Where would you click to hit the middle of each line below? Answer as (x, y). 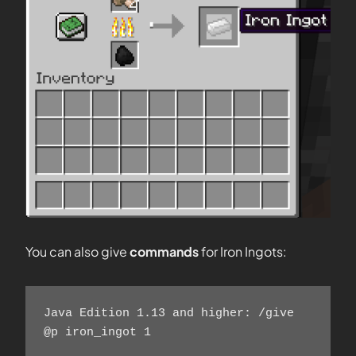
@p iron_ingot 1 (111, 332)
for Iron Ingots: (244, 252)
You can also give (77, 252)
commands (165, 252)
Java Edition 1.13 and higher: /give (168, 313)
